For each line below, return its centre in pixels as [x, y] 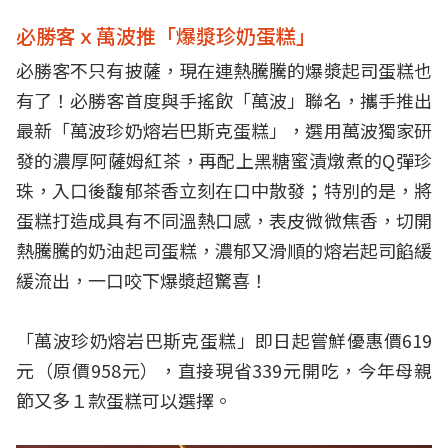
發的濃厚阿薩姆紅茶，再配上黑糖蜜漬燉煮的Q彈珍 [224, 160]
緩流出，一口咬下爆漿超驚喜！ [142, 280]
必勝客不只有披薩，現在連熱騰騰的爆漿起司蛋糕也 [224, 70]
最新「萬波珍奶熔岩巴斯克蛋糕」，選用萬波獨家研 [224, 130]
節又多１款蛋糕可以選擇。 [124, 400]
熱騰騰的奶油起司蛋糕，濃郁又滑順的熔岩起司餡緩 [224, 250]
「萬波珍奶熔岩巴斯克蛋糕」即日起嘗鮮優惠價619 [224, 340]
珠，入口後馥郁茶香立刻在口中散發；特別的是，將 [224, 190]
